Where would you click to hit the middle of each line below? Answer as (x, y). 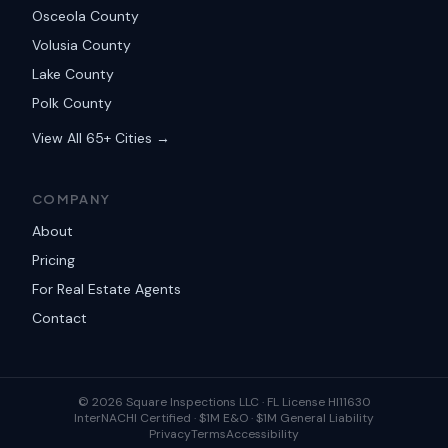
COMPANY (71, 199)
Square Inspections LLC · (194, 402)
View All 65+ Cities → (101, 138)
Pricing (53, 260)
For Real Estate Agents (106, 289)
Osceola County (85, 16)
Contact (59, 318)
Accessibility (262, 434)
